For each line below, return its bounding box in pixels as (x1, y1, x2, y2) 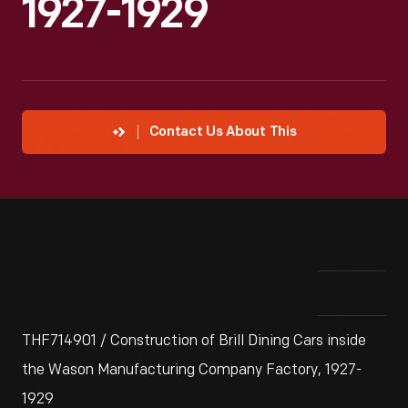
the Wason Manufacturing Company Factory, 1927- (22, 362, 362, 379)
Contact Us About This (148, 126, 297, 139)
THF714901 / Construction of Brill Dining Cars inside (22, 332, 366, 350)
